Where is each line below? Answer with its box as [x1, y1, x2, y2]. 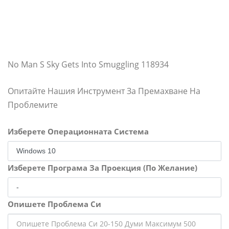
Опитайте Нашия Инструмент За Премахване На [8, 85, 200, 97]
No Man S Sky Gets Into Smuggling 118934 [8, 59, 169, 70]
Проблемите [8, 99, 58, 110]
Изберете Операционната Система [8, 126, 149, 136]
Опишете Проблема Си [8, 199, 101, 209]
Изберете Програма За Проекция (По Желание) [8, 163, 197, 173]
